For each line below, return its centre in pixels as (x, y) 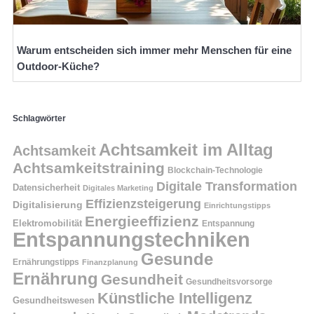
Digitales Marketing (118, 187)
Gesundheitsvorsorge (229, 281)
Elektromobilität (47, 223)
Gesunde (177, 259)
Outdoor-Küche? (58, 67)
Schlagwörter (39, 118)
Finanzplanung (110, 262)
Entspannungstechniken (131, 239)
